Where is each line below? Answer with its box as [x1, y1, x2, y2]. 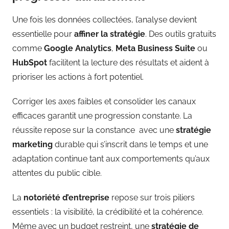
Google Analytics [44, 43, 111, 53]
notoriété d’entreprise [24, 192, 109, 202]
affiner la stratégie [74, 29, 145, 39]
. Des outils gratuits [145, 29, 216, 39]
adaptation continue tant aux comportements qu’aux [12, 153, 210, 164]
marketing [12, 139, 53, 149]
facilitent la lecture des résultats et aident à [47, 57, 209, 67]
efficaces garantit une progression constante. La [12, 110, 192, 121]
